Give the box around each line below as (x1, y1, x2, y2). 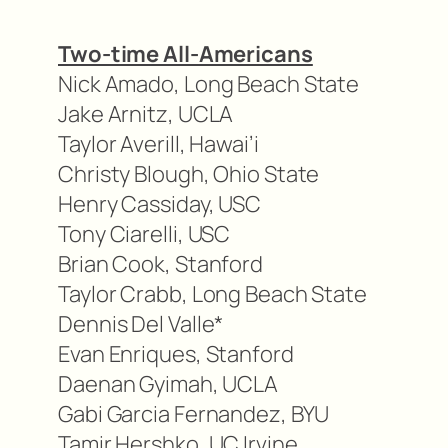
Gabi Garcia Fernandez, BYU (58, 399, 330, 430)
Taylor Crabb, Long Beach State (58, 279, 367, 310)
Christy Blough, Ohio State (58, 159, 320, 190)
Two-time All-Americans (58, 39, 313, 70)
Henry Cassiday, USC (58, 189, 262, 220)
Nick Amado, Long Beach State (58, 69, 360, 100)
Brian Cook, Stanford (58, 249, 263, 280)
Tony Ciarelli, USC (58, 219, 231, 250)
